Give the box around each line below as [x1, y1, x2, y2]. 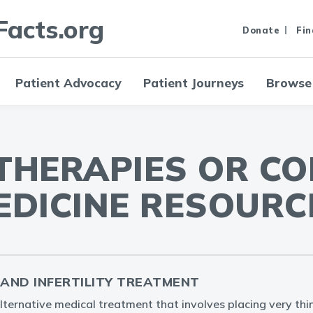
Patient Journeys [143, 75, 244, 90]
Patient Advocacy [15, 75, 121, 90]
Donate [242, 24, 279, 36]
